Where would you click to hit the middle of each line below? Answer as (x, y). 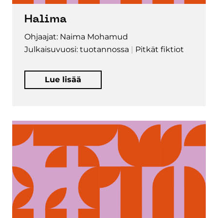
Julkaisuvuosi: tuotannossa (77, 49)
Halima (45, 19)
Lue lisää (63, 79)
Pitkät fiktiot (160, 49)
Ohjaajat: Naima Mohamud (76, 36)
